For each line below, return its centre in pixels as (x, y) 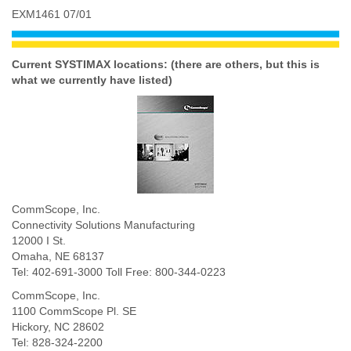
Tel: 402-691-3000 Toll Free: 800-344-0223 (119, 271)
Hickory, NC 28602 (58, 326)
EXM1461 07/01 (52, 14)
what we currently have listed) (92, 80)
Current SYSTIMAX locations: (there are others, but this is (166, 64)
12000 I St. (39, 240)
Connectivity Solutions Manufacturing (103, 224)
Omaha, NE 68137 (58, 256)
